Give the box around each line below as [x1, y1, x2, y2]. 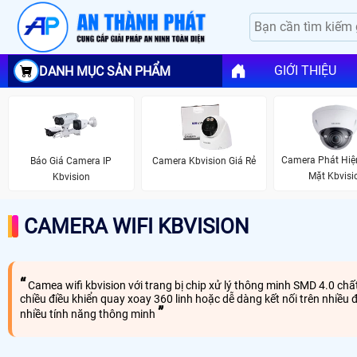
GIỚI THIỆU [273, 63, 336, 79]
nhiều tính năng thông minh [20, 307, 158, 320]
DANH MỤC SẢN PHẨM [39, 63, 171, 79]
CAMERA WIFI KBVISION [24, 214, 249, 238]
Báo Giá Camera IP [30, 155, 112, 167]
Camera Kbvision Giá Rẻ [151, 155, 256, 167]
